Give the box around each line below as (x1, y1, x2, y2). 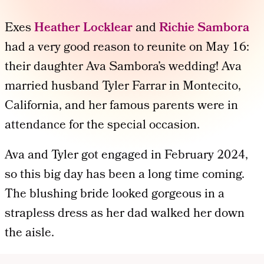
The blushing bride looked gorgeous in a (5, 184, 225, 205)
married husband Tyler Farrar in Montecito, (5, 76, 241, 97)
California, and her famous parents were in (5, 95, 238, 117)
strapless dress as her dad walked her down (5, 203, 245, 225)
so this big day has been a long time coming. (5, 164, 245, 186)
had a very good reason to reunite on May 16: (5, 37, 249, 58)
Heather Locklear (34, 18, 133, 39)
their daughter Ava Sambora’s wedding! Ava (5, 57, 242, 78)
